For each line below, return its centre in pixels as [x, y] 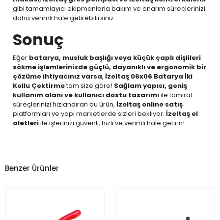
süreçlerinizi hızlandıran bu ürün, [65, 105]
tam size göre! [89, 86]
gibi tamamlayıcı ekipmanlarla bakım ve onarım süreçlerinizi [109, 9]
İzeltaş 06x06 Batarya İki [149, 77]
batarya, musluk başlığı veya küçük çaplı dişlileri [115, 58]
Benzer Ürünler [32, 168]
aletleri [26, 123]
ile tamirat [176, 95]
